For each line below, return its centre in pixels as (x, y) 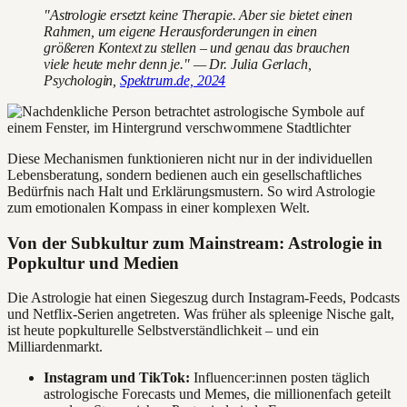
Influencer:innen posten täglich (280, 378)
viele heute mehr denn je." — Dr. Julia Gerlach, (178, 64)
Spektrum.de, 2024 (173, 80)
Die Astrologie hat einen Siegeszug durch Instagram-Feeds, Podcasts (203, 298)
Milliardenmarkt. (55, 347)
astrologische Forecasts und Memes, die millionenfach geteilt (217, 394)
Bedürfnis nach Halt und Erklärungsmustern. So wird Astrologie (191, 191)
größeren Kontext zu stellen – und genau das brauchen (197, 47)
